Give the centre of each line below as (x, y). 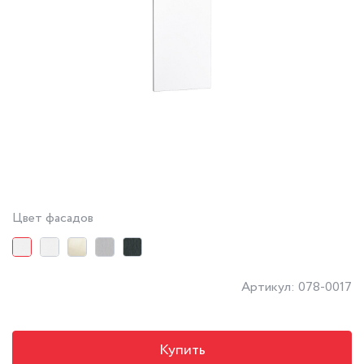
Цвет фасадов (53, 218)
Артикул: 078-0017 (297, 287)
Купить (182, 350)
